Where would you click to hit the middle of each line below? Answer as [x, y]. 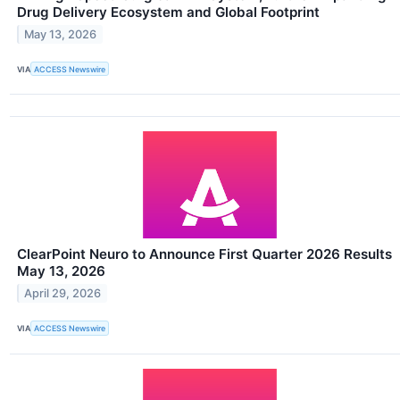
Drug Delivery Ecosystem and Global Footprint [168, 12]
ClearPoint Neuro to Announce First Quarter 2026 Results [204, 254]
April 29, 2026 [63, 294]
